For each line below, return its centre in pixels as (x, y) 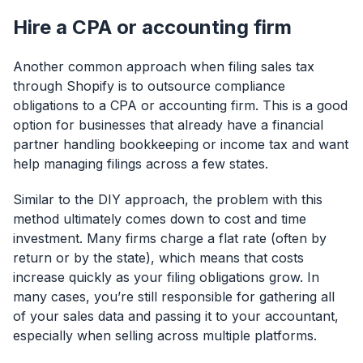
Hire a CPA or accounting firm (152, 28)
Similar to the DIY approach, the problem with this (168, 200)
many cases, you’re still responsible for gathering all (174, 297)
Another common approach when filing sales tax (164, 67)
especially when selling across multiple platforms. (165, 336)
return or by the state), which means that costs (158, 258)
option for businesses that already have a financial (168, 125)
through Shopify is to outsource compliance (149, 86)
